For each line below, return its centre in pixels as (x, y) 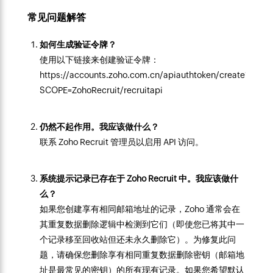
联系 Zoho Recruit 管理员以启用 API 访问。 (121, 142)
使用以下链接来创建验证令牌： (99, 60)
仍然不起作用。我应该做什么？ (99, 127)
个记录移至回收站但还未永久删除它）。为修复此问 (137, 239)
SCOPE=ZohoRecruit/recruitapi (101, 90)
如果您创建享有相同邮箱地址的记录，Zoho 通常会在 (140, 209)
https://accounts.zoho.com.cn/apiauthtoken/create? (144, 75)
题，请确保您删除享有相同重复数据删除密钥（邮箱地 (142, 255)
